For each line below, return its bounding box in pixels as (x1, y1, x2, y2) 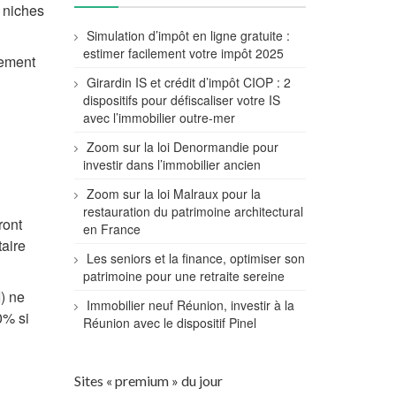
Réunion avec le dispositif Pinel (82, 314, 256, 331)
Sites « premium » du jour (73, 372, 223, 389)
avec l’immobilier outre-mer (82, 109, 235, 126)
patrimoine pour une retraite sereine (82, 267, 285, 285)
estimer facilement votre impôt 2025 (82, 44, 284, 62)
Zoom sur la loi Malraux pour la (86, 185, 261, 202)
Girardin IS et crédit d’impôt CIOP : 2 (86, 73, 291, 91)
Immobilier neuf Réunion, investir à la (86, 296, 294, 314)
